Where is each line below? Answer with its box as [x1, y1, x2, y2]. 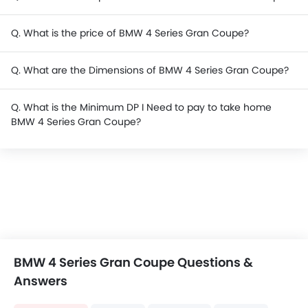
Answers [14, 272, 67, 289]
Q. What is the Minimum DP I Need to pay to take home [11, 100, 272, 114]
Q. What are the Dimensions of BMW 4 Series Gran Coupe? [11, 63, 289, 77]
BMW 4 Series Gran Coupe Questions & [14, 254, 253, 271]
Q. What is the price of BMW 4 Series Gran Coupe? [11, 26, 249, 40]
